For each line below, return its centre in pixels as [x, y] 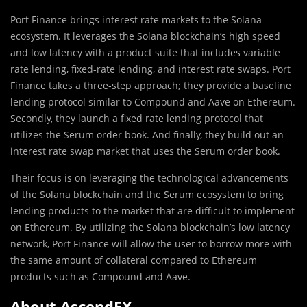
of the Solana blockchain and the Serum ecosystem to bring [147, 195]
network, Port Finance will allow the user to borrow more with [151, 244]
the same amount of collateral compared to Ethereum [134, 260]
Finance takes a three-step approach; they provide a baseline [151, 86]
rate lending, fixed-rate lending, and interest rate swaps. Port [150, 69]
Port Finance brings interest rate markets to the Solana [136, 20]
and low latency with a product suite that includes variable [145, 53]
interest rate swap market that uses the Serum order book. [145, 151]
